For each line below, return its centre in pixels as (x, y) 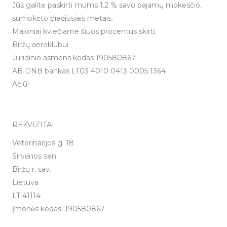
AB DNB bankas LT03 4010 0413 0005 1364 (89, 71)
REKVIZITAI (33, 125)
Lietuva (25, 183)
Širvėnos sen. (35, 156)
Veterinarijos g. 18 (43, 143)
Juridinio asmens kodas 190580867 (74, 58)
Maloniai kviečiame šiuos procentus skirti (84, 32)
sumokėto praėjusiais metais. (63, 18)
